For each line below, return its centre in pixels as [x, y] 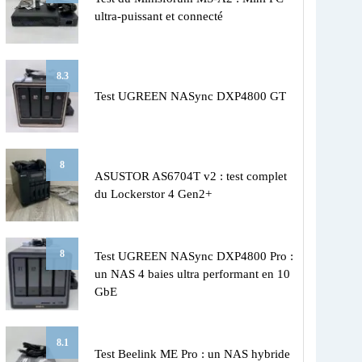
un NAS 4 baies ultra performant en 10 [192, 274]
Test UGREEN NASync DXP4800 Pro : [194, 257]
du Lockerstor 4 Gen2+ [153, 194]
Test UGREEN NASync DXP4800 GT [190, 97]
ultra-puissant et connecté [159, 17]
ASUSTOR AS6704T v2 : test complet [191, 177]
